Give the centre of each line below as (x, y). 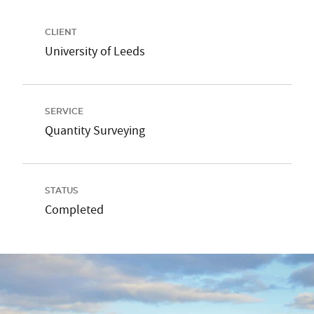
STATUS (62, 191)
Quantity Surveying (95, 131)
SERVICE (64, 111)
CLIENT (61, 32)
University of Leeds (95, 52)
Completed (74, 210)
